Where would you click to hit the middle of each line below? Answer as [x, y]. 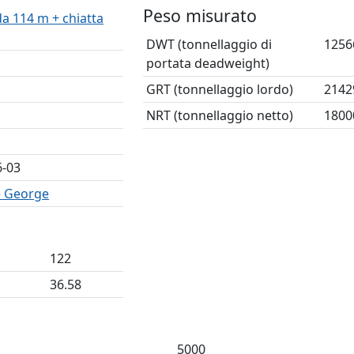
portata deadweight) [207, 63]
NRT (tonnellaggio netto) [219, 115]
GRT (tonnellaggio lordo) [219, 89]
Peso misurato [200, 15]
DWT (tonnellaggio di [209, 44]
